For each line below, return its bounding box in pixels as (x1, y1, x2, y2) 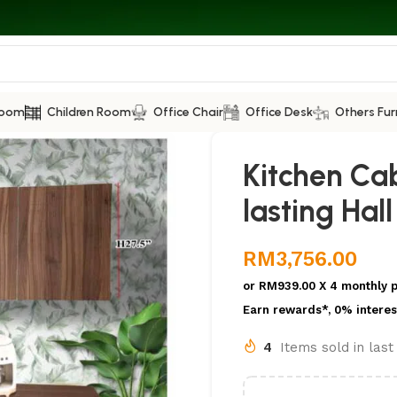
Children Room (47, 105, 131, 120)
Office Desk (245, 105, 313, 120)
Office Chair (153, 105, 223, 120)
